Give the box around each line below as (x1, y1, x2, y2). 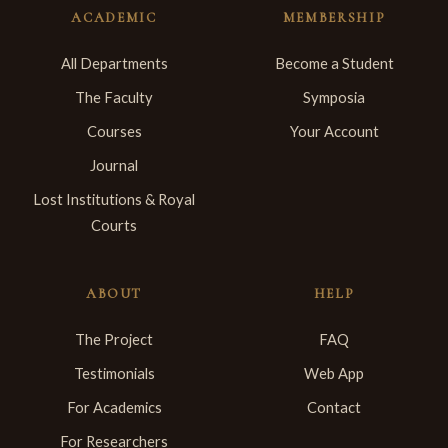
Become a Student (274, 54, 394, 72)
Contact (307, 398, 361, 416)
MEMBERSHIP (282, 9, 386, 26)
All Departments (60, 54, 168, 72)
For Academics (66, 398, 162, 416)
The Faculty (75, 88, 153, 106)
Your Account (289, 122, 379, 140)
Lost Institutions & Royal (33, 190, 195, 208)
